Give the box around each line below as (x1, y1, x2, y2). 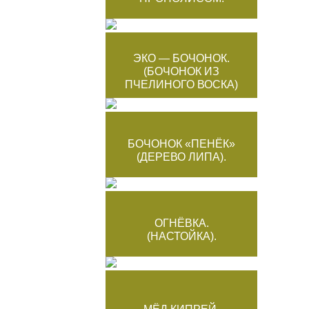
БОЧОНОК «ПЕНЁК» (128, 137, 235, 150)
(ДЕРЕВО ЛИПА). (137, 150, 226, 163)
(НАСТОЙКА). (146, 230, 217, 242)
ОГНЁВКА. (154, 217, 209, 229)
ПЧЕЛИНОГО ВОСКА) (125, 78, 238, 90)
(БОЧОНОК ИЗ (143, 65, 219, 77)
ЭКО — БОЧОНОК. (133, 52, 230, 64)
